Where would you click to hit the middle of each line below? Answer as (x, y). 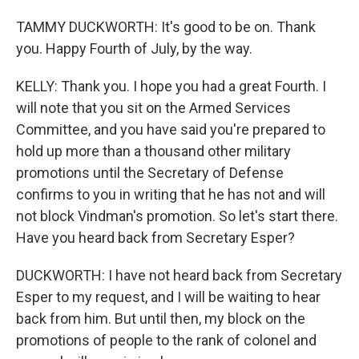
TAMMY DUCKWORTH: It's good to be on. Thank (166, 27)
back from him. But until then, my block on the (161, 319)
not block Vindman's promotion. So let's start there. (177, 216)
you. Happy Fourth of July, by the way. (134, 48)
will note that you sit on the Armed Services (153, 108)
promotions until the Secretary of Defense (150, 173)
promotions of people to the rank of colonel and (166, 340)
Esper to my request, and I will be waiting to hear (168, 297)
